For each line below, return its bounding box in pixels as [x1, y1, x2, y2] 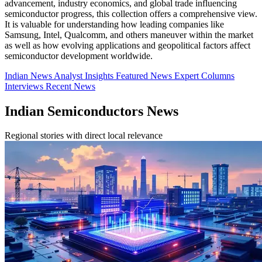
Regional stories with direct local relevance [5, 130, 163, 141]
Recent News [46, 81, 95, 91]
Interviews [5, 81, 46, 91]
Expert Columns [174, 70, 235, 81]
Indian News [5, 70, 54, 81]
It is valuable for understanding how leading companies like [5, 19, 224, 29]
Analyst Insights [54, 70, 116, 81]
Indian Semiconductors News [5, 103, 178, 119]
